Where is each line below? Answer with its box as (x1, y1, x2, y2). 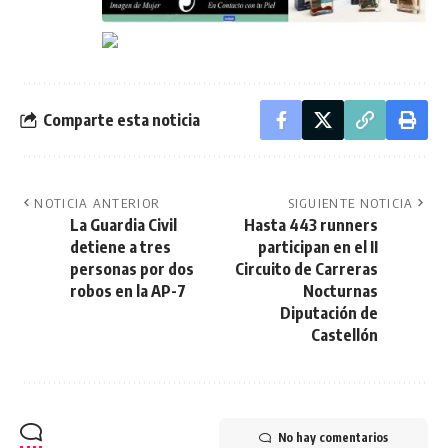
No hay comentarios (278, 430, 388, 446)
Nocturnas (303, 281, 378, 302)
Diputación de (280, 303, 378, 324)
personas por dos (70, 259, 194, 280)
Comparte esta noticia (43, 109, 200, 130)
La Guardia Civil (70, 215, 177, 236)
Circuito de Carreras (235, 259, 378, 280)
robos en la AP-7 (70, 281, 186, 302)
